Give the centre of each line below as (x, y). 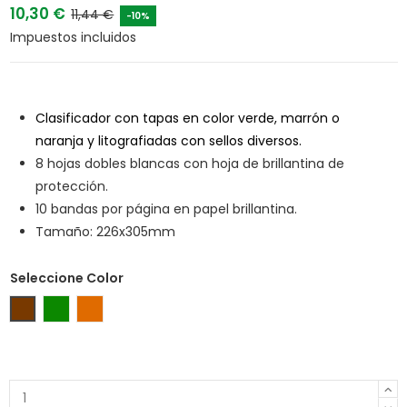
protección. (71, 186)
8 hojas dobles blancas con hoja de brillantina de (189, 163)
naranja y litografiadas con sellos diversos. (168, 140)
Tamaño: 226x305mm (105, 231)
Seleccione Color (66, 278)
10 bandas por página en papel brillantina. (166, 208)
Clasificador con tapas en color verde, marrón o (187, 118)
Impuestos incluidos (73, 38)
